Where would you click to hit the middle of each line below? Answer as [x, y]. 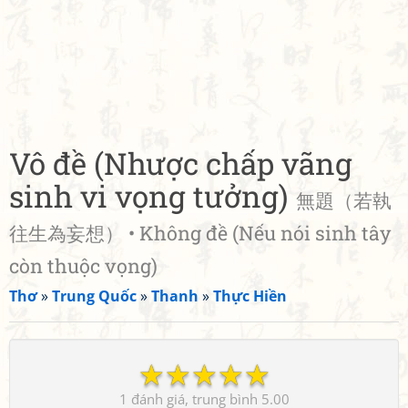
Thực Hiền [250, 296]
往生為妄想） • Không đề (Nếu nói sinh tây [200, 233]
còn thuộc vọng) [83, 266]
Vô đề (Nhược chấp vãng [181, 163]
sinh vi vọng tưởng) [153, 196]
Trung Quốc [94, 296]
